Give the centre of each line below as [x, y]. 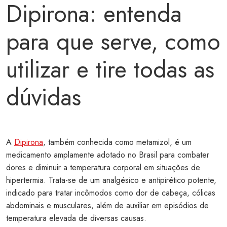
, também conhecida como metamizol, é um [117, 142]
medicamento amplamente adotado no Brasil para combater [108, 155]
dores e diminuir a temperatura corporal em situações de [103, 167]
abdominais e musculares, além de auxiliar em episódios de [107, 205]
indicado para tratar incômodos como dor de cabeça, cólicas [111, 193]
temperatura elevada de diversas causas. [76, 218]
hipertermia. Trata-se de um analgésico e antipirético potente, [111, 180]
